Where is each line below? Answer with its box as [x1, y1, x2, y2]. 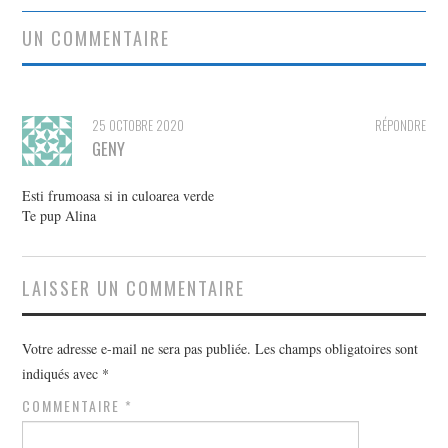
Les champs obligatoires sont [255, 338, 419, 358]
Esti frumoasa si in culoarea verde [22, 185, 215, 205]
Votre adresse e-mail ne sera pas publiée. [22, 338, 252, 358]
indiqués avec [22, 363, 103, 383]
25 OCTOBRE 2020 [92, 115, 185, 135]
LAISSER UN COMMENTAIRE [22, 273, 246, 301]
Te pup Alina [22, 205, 97, 225]
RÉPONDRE [374, 115, 426, 135]
